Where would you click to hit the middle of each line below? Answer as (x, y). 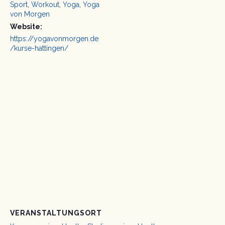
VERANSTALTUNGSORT (56, 213)
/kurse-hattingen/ (39, 48)
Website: (26, 27)
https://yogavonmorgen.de (54, 39)
